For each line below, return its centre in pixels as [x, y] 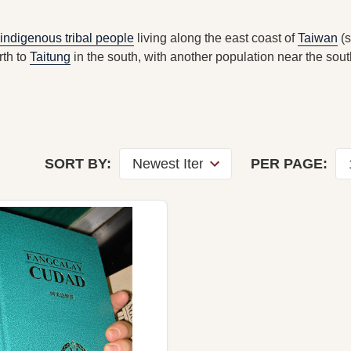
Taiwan [318, 38]
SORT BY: [78, 163]
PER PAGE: [289, 163]
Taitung [50, 56]
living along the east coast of [216, 38]
